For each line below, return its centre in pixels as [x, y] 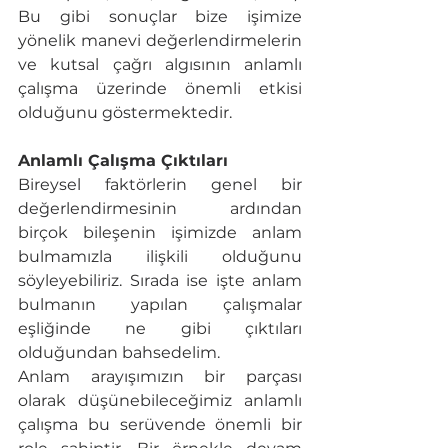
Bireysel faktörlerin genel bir [160, 185]
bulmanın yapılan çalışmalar [160, 305]
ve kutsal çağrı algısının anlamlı [160, 65]
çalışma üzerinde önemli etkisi [160, 89]
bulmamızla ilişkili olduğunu [160, 257]
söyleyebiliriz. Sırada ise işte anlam [160, 281]
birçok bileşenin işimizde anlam [160, 233]
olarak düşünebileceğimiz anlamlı [160, 401]
